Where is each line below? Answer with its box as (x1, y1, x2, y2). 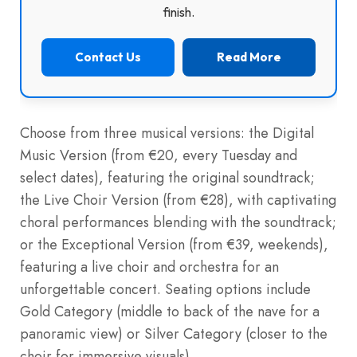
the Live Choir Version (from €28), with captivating (20, 189, 336, 210)
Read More (217, 49, 281, 65)
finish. (163, 3, 194, 20)
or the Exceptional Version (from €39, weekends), (20, 233, 328, 255)
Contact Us (75, 49, 141, 65)
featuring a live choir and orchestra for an (20, 256, 279, 277)
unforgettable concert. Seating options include (20, 278, 311, 300)
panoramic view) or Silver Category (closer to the (20, 323, 328, 344)
